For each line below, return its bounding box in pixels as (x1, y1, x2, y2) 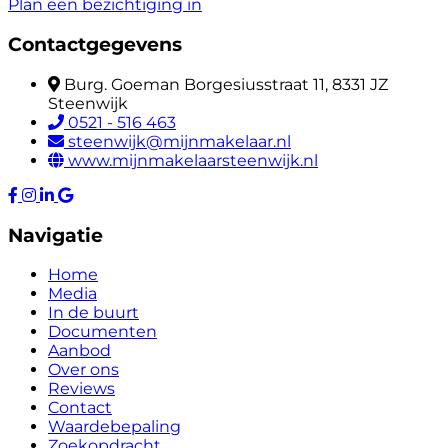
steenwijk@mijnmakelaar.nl (68, 131, 291, 151)
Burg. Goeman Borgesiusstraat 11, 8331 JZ (64, 74, 388, 94)
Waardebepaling (48, 417, 181, 437)
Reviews (48, 379, 115, 399)
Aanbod (48, 341, 111, 361)
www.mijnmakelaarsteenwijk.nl (68, 150, 318, 170)
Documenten (48, 322, 157, 342)
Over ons (48, 360, 119, 380)
